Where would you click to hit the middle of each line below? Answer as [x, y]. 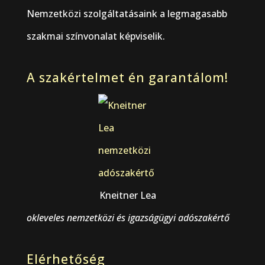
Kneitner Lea [128, 195]
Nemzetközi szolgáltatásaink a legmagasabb [127, 14]
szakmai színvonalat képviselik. [96, 36]
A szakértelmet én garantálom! [127, 78]
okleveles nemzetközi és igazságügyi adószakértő [128, 218]
